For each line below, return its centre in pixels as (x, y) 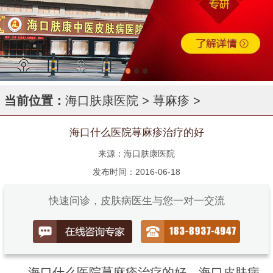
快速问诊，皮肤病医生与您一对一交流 (136, 200)
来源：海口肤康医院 (136, 154)
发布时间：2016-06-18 (136, 172)
